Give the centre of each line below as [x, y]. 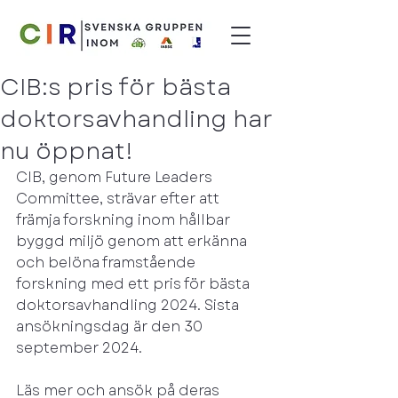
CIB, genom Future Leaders [116, 177]
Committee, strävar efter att [119, 199]
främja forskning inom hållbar [125, 220]
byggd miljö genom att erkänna [133, 241]
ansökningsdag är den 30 [111, 326]
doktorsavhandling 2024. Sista [129, 305]
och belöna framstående [107, 263]
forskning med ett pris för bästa [135, 284]
